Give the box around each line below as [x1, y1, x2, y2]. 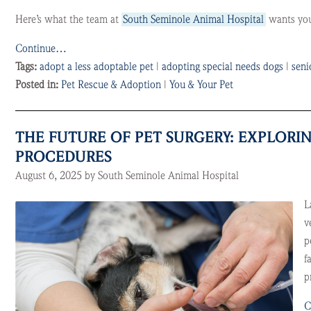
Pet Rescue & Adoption [60, 78, 161, 92]
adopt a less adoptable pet [39, 60, 153, 74]
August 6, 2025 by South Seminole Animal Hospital [15, 169, 239, 183]
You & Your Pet [169, 78, 233, 92]
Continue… [15, 42, 67, 56]
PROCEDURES [15, 147, 112, 167]
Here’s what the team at [15, 12, 121, 26]
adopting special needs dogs [161, 60, 283, 74]
